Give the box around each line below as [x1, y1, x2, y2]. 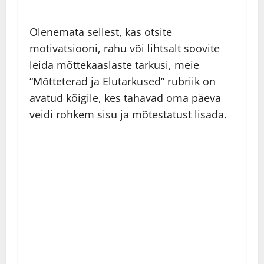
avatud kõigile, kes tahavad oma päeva [29, 91, 221, 105]
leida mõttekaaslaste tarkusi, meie [29, 58, 199, 72]
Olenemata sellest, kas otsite [29, 25, 172, 39]
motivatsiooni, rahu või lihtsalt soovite [29, 41, 220, 56]
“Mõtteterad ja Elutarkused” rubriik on [29, 74, 216, 89]
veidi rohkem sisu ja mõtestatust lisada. [29, 107, 227, 122]
